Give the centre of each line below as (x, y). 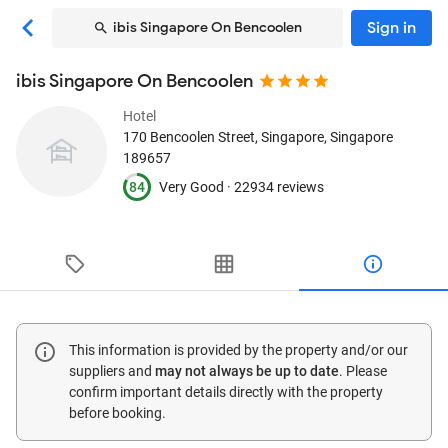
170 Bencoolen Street (189, 137)
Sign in (391, 28)
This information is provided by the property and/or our (238, 350)
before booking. (117, 413)
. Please (363, 371)
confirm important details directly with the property (226, 392)
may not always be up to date (247, 371)
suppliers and (112, 371)
